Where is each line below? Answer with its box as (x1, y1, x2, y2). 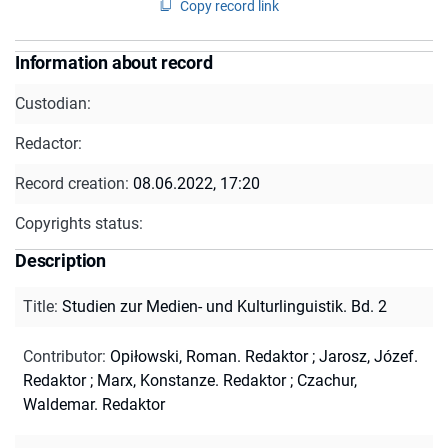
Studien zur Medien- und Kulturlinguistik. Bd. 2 (62, 296, 387, 316)
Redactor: (15, 133, 82, 153)
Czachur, (297, 370, 357, 390)
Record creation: (15, 173, 133, 193)
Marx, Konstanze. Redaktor (97, 370, 286, 390)
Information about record (15, 51, 213, 73)
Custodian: (15, 93, 91, 113)
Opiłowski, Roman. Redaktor (110, 346, 308, 366)
